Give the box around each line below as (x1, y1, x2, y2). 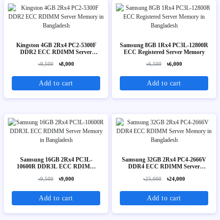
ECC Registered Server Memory (123, 48, 205, 55)
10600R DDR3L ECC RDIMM (17, 163, 95, 170)
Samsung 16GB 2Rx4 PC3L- (20, 156, 92, 164)
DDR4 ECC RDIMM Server (128, 163, 200, 170)
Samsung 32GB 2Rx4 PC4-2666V (122, 156, 206, 164)
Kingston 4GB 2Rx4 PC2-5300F (16, 41, 96, 49)
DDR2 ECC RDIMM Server (20, 48, 92, 55)
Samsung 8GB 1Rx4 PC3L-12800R (120, 41, 208, 49)
